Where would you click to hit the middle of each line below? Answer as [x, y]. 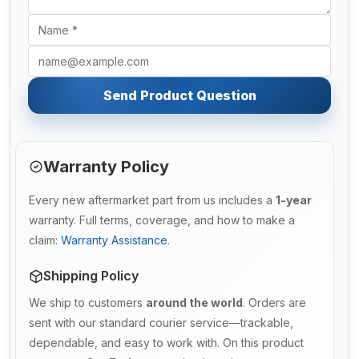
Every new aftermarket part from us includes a [152, 200]
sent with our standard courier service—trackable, [161, 323]
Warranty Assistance [114, 240]
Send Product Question [179, 96]
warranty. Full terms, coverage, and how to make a [162, 220]
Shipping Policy [91, 276]
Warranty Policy [106, 167]
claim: [45, 240]
